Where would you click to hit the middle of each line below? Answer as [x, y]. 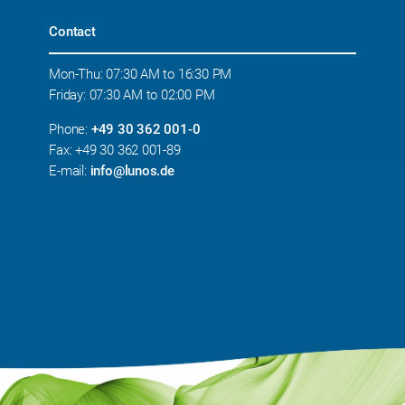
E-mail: [70, 171]
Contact [72, 32]
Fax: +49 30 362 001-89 [115, 151]
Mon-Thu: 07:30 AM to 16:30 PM [141, 75]
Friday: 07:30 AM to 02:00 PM [132, 95]
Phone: [70, 130]
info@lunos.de [132, 171]
